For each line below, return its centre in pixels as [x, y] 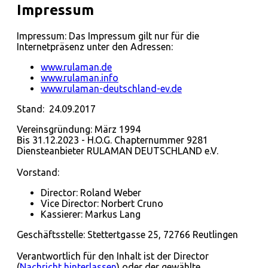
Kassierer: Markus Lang [91, 214]
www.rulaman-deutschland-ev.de [111, 89]
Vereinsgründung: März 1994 [79, 130]
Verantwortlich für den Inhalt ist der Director [113, 256]
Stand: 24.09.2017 [56, 109]
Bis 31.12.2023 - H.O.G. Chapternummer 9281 [112, 140]
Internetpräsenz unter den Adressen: [95, 47]
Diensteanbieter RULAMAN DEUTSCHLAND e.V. [118, 151]
